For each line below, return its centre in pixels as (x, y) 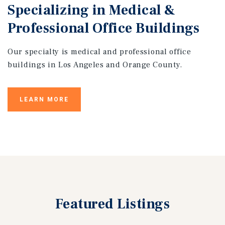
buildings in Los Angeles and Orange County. (95, 65)
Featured (86, 204)
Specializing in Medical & (92, 10)
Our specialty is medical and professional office (99, 52)
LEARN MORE (44, 100)
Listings (144, 204)
